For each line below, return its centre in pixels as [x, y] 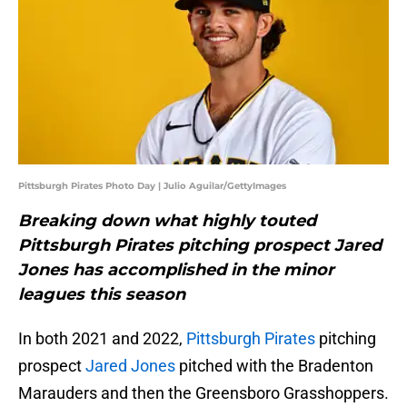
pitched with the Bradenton [274, 366]
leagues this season [102, 295]
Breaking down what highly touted [167, 221]
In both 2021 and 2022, [102, 339]
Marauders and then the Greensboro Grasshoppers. [203, 393]
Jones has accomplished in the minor [176, 270]
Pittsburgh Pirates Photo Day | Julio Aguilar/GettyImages [152, 186]
